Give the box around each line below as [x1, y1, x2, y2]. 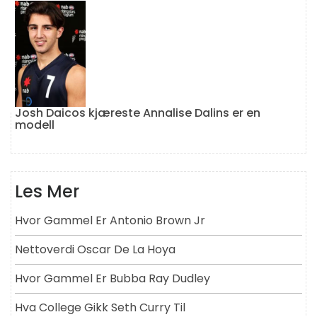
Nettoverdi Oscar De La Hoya [15, 241, 175, 258]
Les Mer [15, 180, 79, 204]
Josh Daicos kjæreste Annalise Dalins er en [15, 105, 260, 122]
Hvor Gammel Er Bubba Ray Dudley [15, 270, 210, 287]
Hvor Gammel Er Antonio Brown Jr [15, 212, 205, 229]
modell [15, 117, 54, 134]
